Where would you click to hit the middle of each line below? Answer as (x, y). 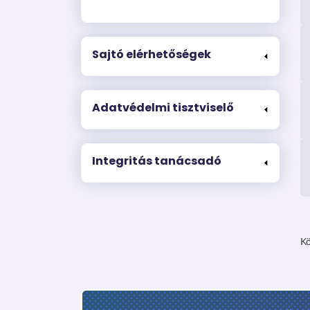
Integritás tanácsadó (157, 161)
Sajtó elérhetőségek (152, 54)
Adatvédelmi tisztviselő (163, 107)
